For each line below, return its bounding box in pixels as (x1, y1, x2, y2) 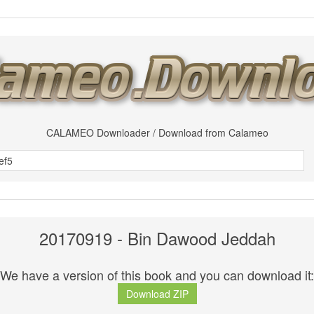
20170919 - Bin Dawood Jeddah (39, 226, 275, 250)
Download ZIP (125, 287, 189, 301)
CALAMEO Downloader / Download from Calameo (46, 125, 268, 139)
